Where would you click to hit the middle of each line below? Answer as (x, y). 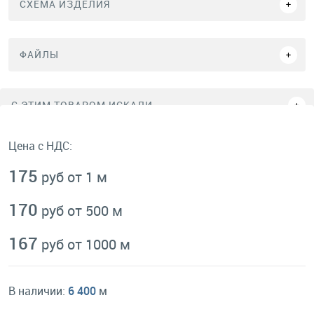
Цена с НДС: (40, 146)
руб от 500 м (82, 211)
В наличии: (38, 291)
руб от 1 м (74, 177)
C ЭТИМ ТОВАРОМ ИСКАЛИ (82, 105)
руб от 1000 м (86, 244)
